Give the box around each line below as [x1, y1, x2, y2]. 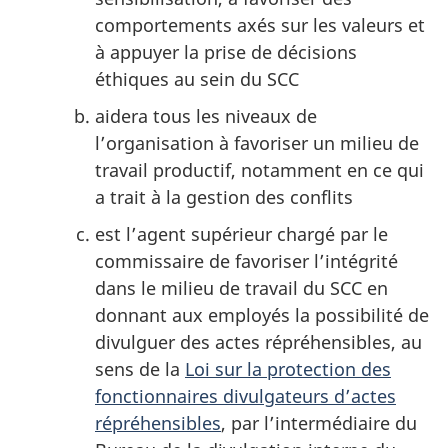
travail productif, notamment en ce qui [95, 157, 424, 182]
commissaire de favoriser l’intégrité [95, 248, 398, 273]
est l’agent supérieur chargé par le [95, 221, 388, 246]
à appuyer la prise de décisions [95, 39, 357, 64]
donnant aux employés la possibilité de [95, 302, 429, 327]
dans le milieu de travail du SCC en [95, 275, 388, 300]
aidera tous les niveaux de [95, 103, 317, 128]
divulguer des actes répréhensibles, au [95, 329, 422, 354]
